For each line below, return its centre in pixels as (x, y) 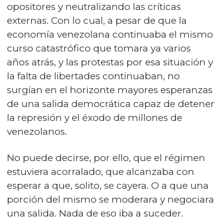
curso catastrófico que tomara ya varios (99, 48)
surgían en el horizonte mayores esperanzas (110, 90)
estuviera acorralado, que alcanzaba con (101, 172)
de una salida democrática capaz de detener (111, 104)
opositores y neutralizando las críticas (94, 7)
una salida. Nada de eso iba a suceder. (95, 213)
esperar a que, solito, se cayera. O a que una (108, 186)
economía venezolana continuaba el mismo (110, 34)
